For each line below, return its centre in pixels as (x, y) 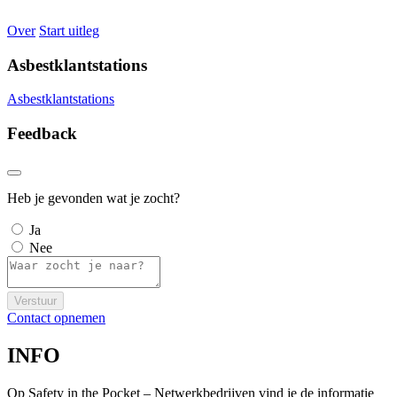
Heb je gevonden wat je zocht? (93, 198)
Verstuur (35, 300)
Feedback (42, 134)
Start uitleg (69, 31)
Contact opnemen (56, 317)
